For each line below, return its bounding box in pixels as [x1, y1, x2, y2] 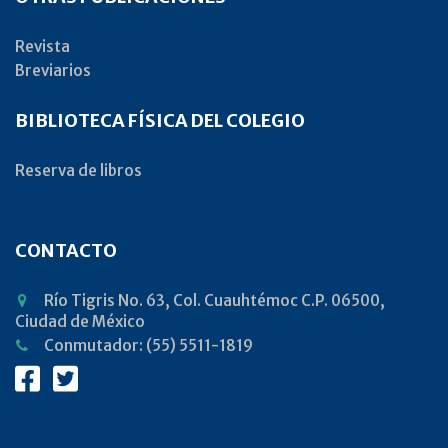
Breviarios [15, 61, 91, 81]
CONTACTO [15, 239, 117, 263]
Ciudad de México [15, 312, 145, 332]
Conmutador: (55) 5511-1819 [44, 336, 253, 356]
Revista [15, 37, 70, 57]
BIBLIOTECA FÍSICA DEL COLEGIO [15, 109, 305, 133]
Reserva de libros [15, 161, 142, 181]
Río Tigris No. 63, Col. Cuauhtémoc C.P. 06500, [44, 291, 385, 311]
